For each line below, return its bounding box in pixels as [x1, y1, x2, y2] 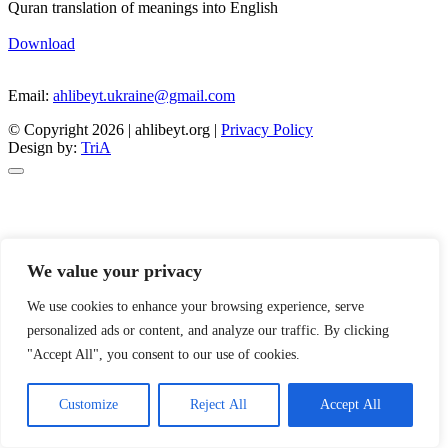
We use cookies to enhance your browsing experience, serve [27, 299, 364, 314]
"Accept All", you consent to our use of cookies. [27, 347, 300, 362]
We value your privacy [27, 261, 202, 281]
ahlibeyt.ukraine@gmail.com [53, 86, 235, 104]
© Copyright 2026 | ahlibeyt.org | [8, 120, 221, 138]
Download [8, 34, 75, 52]
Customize [59, 397, 119, 412]
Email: [8, 86, 53, 104]
